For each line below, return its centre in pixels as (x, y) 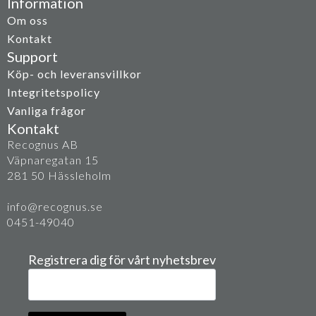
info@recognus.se (55, 206)
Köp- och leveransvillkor (74, 74)
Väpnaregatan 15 (53, 160)
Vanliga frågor (47, 110)
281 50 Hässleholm (59, 175)
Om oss (28, 20)
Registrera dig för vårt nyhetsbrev (122, 260)
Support (32, 56)
